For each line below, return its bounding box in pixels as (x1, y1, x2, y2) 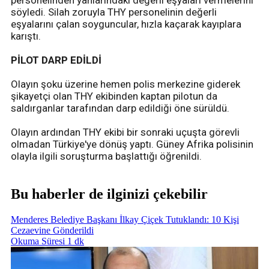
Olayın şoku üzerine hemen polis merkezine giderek (11, 78, 240, 91)
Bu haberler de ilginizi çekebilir (11, 186, 208, 202)
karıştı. (11, 30, 41, 43)
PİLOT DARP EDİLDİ (11, 54, 101, 67)
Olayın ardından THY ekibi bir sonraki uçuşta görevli (11, 126, 240, 139)
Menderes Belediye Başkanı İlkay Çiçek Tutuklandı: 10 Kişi (11, 214, 239, 225)
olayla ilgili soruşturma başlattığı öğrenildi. (11, 150, 202, 163)
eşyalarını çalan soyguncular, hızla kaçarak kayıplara (11, 18, 241, 31)
